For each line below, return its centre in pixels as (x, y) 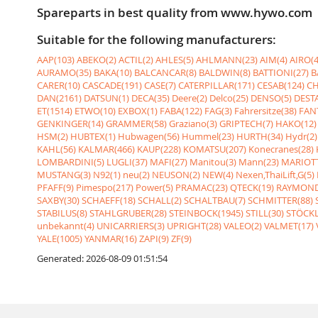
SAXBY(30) (58, 200)
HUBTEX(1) (93, 136)
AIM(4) (274, 59)
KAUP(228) (159, 149)
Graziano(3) (193, 123)
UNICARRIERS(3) (131, 225)
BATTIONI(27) (281, 72)
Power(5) (154, 187)
